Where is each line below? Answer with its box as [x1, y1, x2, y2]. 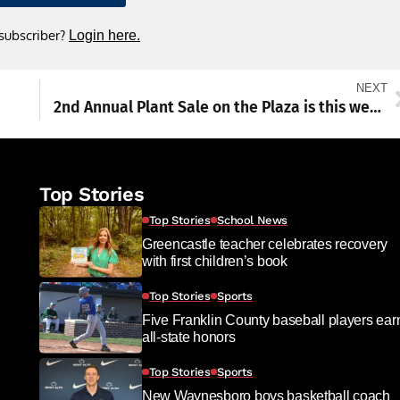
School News [217, 212, 288, 227]
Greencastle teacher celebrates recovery [142, 236, 388, 252]
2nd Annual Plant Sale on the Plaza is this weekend [369, 97, 381, 117]
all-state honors [142, 329, 236, 345]
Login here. [69, 27, 140, 43]
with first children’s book [142, 253, 287, 269]
